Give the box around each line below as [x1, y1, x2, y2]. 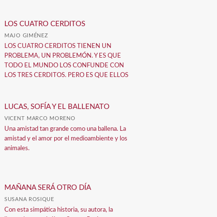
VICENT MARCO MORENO [4, 116, 76, 122]
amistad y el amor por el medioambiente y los [4, 136, 128, 142]
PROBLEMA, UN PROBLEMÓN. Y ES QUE [4, 53, 122, 60]
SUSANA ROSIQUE [4, 196, 54, 202]
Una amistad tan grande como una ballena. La [4, 126, 126, 133]
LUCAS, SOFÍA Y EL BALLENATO [4, 103, 110, 111]
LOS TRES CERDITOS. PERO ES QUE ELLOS [4, 72, 129, 79]
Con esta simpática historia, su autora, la [4, 206, 113, 213]
